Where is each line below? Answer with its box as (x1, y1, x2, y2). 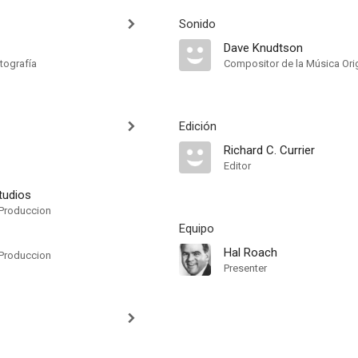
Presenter (224, 262, 267, 274)
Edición (179, 119, 217, 133)
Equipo (179, 221, 214, 236)
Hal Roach (224, 245, 277, 260)
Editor (224, 160, 251, 172)
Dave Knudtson (224, 41, 303, 55)
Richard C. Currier (224, 143, 315, 157)
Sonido (179, 17, 216, 31)
